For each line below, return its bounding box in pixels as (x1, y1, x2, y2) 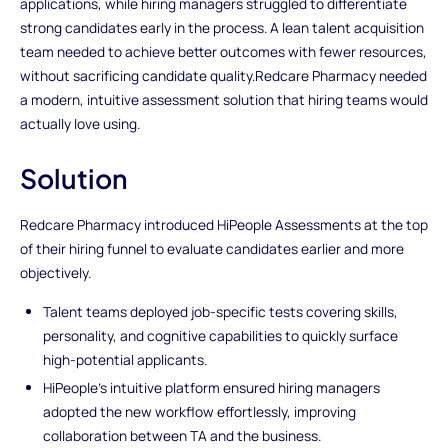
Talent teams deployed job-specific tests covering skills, (43, 302, 399, 322)
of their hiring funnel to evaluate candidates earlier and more (19, 238, 404, 258)
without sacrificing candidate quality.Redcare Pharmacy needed (19, 66, 427, 86)
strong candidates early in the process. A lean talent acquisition (19, 18, 424, 38)
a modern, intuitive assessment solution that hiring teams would (19, 90, 428, 110)
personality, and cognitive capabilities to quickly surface (43, 326, 399, 346)
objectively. (19, 262, 91, 282)
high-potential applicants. (43, 350, 208, 370)
